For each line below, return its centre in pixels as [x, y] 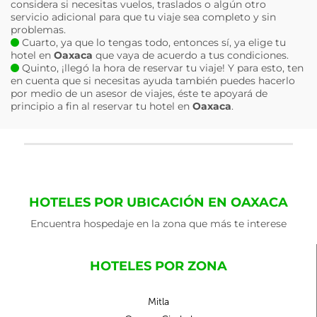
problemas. [38, 30]
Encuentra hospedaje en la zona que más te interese [158, 224]
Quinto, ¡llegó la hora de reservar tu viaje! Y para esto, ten [161, 68]
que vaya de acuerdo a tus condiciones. [191, 55]
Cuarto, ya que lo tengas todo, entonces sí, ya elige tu [152, 42]
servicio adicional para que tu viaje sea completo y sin [143, 17]
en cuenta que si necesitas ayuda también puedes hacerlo [153, 81]
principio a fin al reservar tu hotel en [102, 106]
